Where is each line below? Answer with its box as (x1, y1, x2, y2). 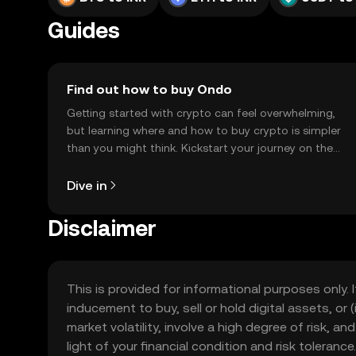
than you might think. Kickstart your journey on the (67, 141, 333, 154)
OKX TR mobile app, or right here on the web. (67, 159, 307, 172)
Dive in (67, 177, 106, 193)
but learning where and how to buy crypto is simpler (67, 124, 341, 137)
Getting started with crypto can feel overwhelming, (67, 106, 335, 119)
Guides (48, 17, 120, 43)
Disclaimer (48, 215, 157, 241)
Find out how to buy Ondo (67, 82, 232, 97)
